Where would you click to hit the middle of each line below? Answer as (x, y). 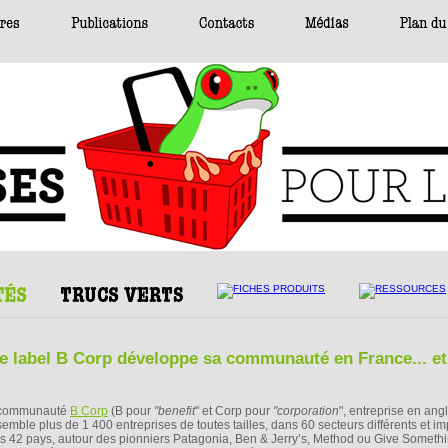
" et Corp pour (234, 411)
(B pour (131, 411)
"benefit (174, 411)
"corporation (306, 411)
